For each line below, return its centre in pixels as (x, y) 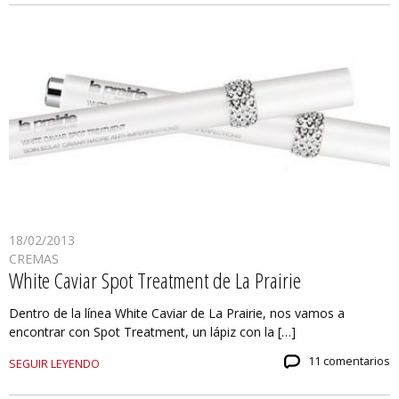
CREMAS (34, 259)
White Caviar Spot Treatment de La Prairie (155, 281)
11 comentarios (349, 362)
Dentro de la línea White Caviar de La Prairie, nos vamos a (177, 313)
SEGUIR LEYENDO (54, 364)
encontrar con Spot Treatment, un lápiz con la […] (152, 332)
